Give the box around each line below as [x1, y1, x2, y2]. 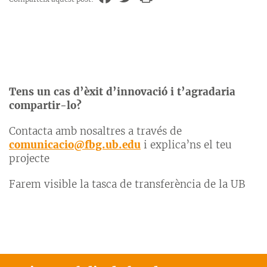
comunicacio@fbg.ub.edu [9, 138, 141, 152]
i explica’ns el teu [141, 138, 232, 152]
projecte [9, 152, 49, 166]
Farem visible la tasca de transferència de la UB [9, 178, 245, 191]
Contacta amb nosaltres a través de [9, 125, 182, 138]
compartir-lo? [9, 99, 82, 113]
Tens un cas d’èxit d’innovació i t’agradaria [9, 85, 235, 99]
